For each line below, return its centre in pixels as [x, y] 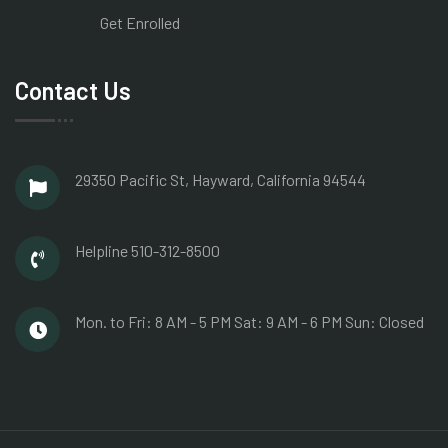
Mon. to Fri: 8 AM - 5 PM [154, 322]
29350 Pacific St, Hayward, [166, 180]
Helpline [103, 251]
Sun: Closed [384, 322]
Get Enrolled [140, 23]
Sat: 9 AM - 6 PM [289, 322]
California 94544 [311, 180]
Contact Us [73, 91]
